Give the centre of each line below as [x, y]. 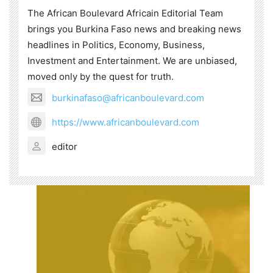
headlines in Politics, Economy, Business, [116, 45]
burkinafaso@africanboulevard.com [128, 97]
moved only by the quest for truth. [101, 76]
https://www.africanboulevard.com [126, 122]
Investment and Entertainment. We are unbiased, [132, 61]
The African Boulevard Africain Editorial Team [125, 13]
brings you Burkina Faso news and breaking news [134, 29]
